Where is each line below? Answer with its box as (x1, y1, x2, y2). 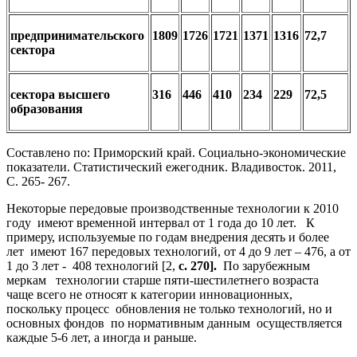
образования (10, 101, 83, 116)
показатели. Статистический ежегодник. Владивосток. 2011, (6, 159, 336, 174)
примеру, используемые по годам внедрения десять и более (6, 229, 332, 244)
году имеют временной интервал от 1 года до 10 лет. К (6, 215, 315, 229)
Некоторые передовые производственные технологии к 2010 (6, 201, 339, 215)
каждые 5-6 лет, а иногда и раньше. (6, 330, 197, 344)
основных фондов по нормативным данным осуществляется (6, 316, 342, 330)
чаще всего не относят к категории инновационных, (6, 287, 296, 301)
